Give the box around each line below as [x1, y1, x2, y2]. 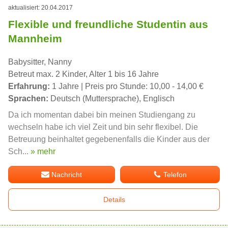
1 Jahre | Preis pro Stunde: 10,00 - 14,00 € [50, 82, 204, 91]
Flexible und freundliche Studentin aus [8, 18, 208, 31]
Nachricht [51, 170, 82, 179]
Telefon [163, 170, 187, 179]
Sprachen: [8, 94, 48, 103]
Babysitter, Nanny [8, 58, 72, 67]
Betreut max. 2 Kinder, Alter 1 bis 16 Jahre [8, 70, 159, 79]
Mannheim [8, 33, 62, 45]
